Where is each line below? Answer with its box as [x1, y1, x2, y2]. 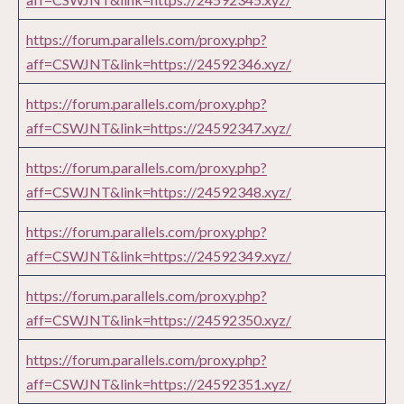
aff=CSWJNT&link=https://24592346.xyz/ [26, 55, 291, 73]
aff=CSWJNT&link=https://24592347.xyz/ [26, 119, 291, 137]
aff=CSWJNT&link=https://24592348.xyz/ [26, 183, 291, 201]
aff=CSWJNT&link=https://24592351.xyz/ [26, 375, 291, 393]
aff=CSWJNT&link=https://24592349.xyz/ [26, 247, 291, 265]
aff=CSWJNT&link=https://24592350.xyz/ [26, 311, 291, 329]
